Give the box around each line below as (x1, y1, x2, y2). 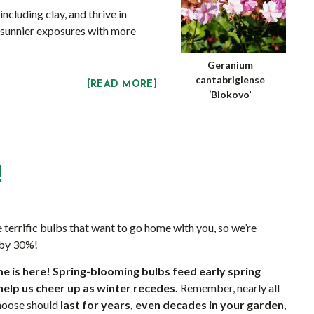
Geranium (207, 59, 253, 71)
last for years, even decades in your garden (60, 298, 284, 311)
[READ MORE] (86, 79, 157, 90)
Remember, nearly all (178, 281, 280, 294)
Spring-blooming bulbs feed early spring (53, 264, 261, 278)
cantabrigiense (195, 74, 265, 86)
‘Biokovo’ (209, 88, 251, 100)
